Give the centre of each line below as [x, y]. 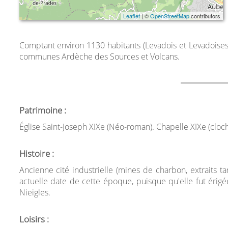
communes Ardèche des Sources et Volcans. [99, 56]
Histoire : [36, 153]
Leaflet [131, 16]
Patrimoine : [42, 110]
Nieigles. [35, 192]
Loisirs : [34, 219]
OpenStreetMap [169, 16]
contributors [205, 16]
